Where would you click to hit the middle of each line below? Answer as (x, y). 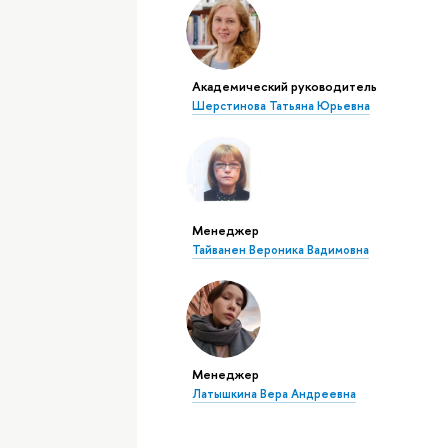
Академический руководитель (284, 86)
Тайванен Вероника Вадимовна (280, 250)
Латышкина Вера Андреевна (273, 394)
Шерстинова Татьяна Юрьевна (280, 106)
